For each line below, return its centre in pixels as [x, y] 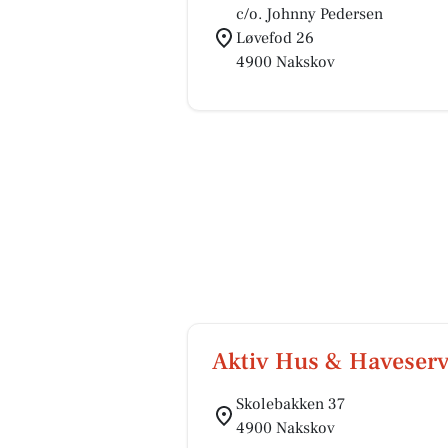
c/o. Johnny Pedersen [309, 14]
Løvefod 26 [275, 38]
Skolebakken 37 [290, 404]
